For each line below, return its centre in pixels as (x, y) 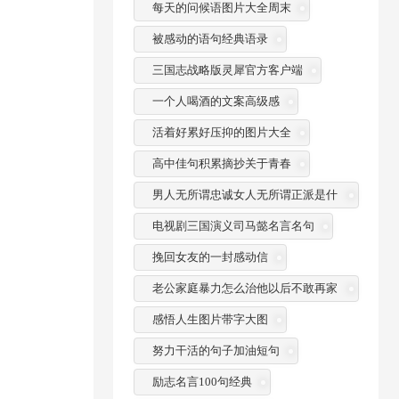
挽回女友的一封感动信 (210, 256)
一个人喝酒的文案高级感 (216, 101)
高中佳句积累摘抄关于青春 (221, 163)
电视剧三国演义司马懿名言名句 (233, 225)
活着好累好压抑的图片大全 (221, 132)
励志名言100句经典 (202, 381)
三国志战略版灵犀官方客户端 (227, 69)
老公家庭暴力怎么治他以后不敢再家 (244, 288)
